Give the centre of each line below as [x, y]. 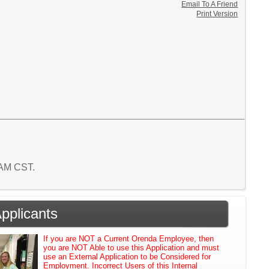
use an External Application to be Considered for [127, 257]
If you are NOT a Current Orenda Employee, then [129, 239]
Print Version [217, 14]
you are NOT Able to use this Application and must [131, 248]
